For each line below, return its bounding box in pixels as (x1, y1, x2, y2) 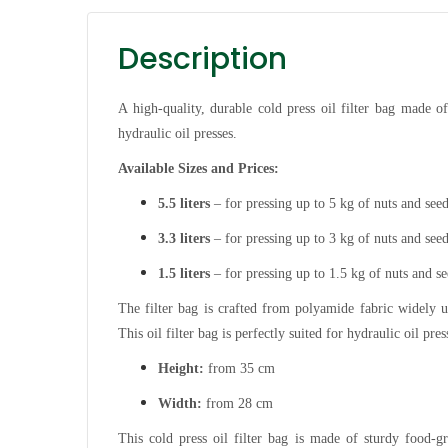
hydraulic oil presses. (118, 125, 237, 141)
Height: (158, 360, 204, 376)
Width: (158, 395, 202, 411)
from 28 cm (202, 395, 273, 411)
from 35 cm (204, 360, 275, 376)
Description (118, 37, 287, 80)
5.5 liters (158, 195, 210, 211)
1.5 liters (158, 265, 210, 281)
